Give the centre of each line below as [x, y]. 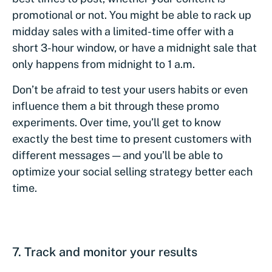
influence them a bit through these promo [116, 106]
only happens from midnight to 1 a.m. [104, 64]
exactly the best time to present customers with [132, 139]
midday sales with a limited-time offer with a [123, 32]
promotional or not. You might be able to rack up [132, 15]
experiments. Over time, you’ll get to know [117, 123]
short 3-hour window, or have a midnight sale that [134, 48]
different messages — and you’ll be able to [117, 155]
